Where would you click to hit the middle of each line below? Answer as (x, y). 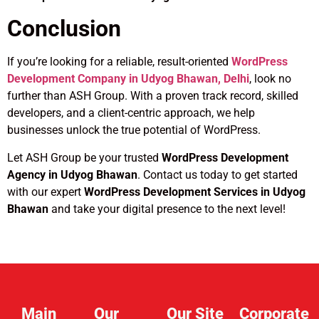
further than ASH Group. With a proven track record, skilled (153, 96)
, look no (270, 79)
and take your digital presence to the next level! (167, 209)
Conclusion (64, 29)
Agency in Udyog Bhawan (72, 174)
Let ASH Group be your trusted (84, 157)
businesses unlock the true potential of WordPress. (134, 130)
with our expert (46, 192)
